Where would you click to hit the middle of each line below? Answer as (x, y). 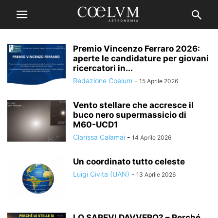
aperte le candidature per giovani (141, 58)
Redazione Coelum (103, 81)
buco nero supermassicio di (130, 115)
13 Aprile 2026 (156, 174)
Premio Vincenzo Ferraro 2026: (136, 49)
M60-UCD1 (95, 125)
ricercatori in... (103, 68)
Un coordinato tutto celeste (129, 162)
